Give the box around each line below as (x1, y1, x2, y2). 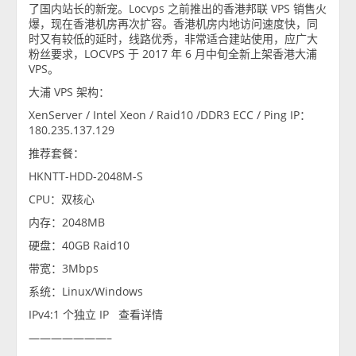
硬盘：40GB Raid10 (29, 238, 130, 253)
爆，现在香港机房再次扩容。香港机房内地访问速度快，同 (29, 16, 318, 32)
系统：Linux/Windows (29, 284, 143, 300)
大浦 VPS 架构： (29, 84, 110, 100)
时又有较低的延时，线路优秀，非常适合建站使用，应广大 (29, 31, 318, 47)
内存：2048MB (29, 215, 105, 230)
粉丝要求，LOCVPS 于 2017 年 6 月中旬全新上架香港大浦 (29, 46, 317, 62)
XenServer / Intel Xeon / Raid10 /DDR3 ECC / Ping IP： (29, 107, 311, 123)
